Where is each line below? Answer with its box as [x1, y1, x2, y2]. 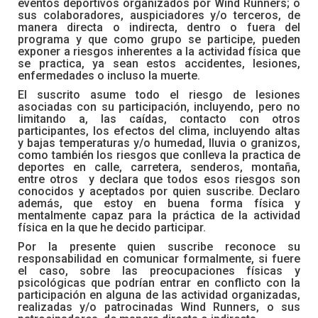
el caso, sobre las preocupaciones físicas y [18, 264, 300, 278]
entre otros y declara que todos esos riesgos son [18, 172, 300, 186]
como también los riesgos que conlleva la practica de [18, 148, 300, 162]
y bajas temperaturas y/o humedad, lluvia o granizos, [18, 136, 300, 150]
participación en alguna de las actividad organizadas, [18, 288, 300, 302]
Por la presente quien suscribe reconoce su [18, 240, 300, 253]
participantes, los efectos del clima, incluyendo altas [18, 124, 300, 138]
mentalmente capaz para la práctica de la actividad [18, 209, 300, 222]
